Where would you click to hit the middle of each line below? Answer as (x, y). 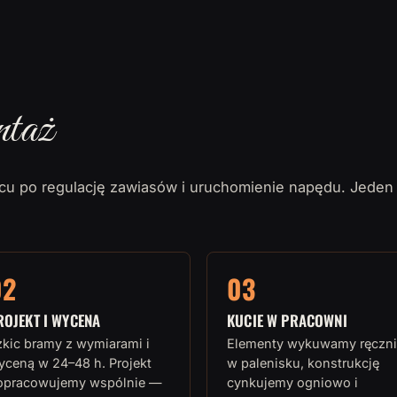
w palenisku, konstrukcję (303, 362)
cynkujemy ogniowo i (292, 382)
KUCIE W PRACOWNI (287, 320)
